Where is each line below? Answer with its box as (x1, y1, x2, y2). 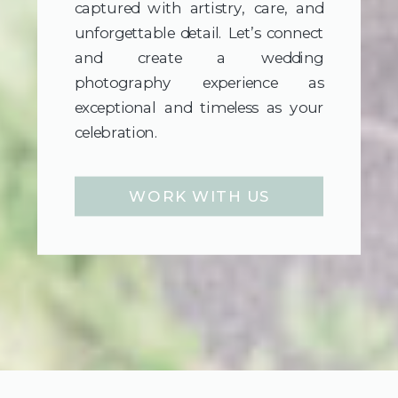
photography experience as (75, 73, 323, 92)
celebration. (75, 123, 158, 142)
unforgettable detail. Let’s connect (75, 23, 323, 43)
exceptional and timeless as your (75, 98, 323, 117)
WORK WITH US (128, 186, 270, 205)
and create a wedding (75, 48, 323, 68)
